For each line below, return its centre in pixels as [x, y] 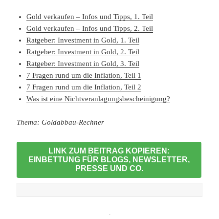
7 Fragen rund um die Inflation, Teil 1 [84, 76]
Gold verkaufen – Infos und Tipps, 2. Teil [90, 29]
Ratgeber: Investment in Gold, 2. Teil [83, 52]
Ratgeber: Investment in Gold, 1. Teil [83, 40]
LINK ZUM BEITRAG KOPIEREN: [109, 151]
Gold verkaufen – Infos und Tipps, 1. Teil [90, 17]
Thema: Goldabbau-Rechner [61, 122]
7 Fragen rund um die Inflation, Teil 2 [84, 87]
